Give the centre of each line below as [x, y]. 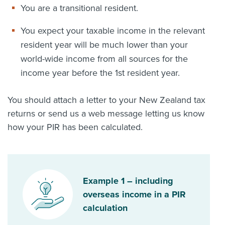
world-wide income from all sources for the [104, 59]
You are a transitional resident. [79, 8]
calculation [105, 208]
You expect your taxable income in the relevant [113, 31]
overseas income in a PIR [134, 194]
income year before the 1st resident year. [100, 73]
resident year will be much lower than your [104, 45]
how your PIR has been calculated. [76, 127]
